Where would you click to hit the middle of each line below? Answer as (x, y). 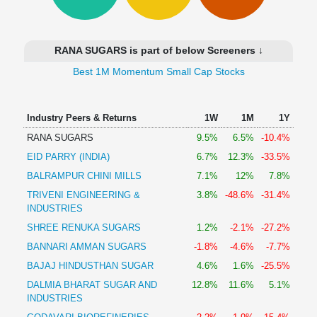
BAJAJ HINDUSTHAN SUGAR (90, 266)
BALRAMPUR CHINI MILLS (84, 176)
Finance (28, 120)
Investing (30, 71)
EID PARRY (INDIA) (68, 157)
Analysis (28, 23)
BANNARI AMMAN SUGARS (86, 247)
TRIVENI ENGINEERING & (83, 195)
